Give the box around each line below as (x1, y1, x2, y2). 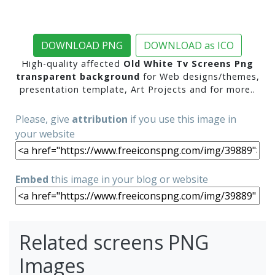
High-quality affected (21, 57, 123, 69)
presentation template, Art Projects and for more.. (20, 83, 255, 95)
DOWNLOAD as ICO (144, 38, 234, 52)
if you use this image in (128, 112, 236, 126)
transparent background (15, 70, 140, 82)
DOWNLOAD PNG (41, 38, 123, 52)
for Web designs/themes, (139, 70, 260, 82)
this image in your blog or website (48, 172, 208, 186)
